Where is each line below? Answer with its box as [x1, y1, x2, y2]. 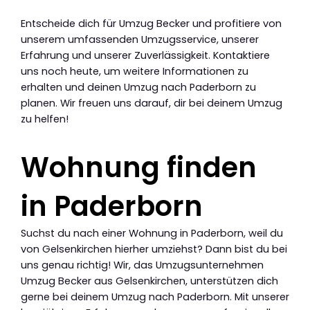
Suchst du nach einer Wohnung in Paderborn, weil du [21, 226, 283, 241]
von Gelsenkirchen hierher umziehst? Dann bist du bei [21, 242, 287, 257]
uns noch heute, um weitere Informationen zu [21, 64, 248, 79]
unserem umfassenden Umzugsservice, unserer [21, 33, 259, 47]
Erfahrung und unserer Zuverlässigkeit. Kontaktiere [21, 48, 270, 63]
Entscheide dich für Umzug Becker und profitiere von [21, 17, 282, 31]
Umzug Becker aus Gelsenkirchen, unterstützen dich [21, 274, 278, 289]
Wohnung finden [21, 148, 257, 188]
